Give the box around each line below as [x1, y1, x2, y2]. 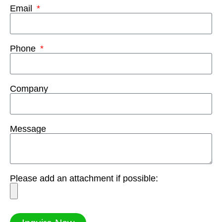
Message [10, 123, 46, 134]
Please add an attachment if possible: [10, 173, 158, 183]
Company [10, 83, 48, 94]
